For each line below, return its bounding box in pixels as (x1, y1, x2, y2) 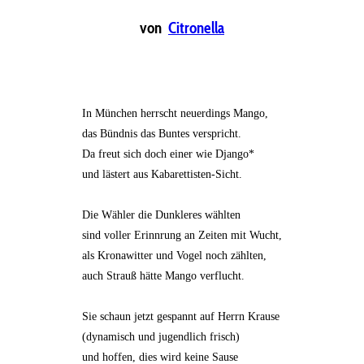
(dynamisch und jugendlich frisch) (82, 331, 240, 344)
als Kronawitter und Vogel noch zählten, (82, 249, 266, 262)
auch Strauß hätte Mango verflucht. (82, 270, 245, 283)
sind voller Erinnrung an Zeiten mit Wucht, (82, 229, 282, 242)
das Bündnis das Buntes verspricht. (82, 128, 241, 141)
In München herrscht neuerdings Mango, (82, 107, 268, 120)
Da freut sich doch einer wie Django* (82, 148, 254, 161)
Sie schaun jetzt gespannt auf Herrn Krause (82, 310, 279, 323)
